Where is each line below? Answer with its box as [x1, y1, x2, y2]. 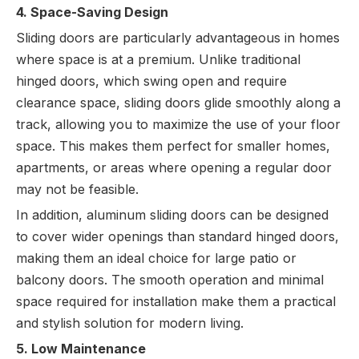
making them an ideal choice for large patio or [16, 250, 296, 267]
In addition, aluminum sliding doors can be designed [16, 207, 329, 224]
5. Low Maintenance [16, 341, 146, 357]
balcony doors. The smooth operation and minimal [16, 272, 324, 288]
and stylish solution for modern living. [16, 315, 244, 332]
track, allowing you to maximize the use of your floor [16, 116, 341, 133]
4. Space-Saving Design [16, 4, 168, 21]
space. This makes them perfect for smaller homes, [16, 138, 330, 155]
